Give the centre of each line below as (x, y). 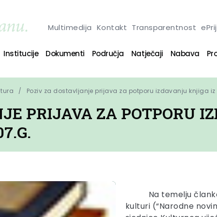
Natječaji (147, 53)
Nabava (185, 53)
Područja (108, 53)
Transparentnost (164, 27)
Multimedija (70, 27)
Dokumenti (65, 53)
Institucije (21, 53)
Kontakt (112, 27)
